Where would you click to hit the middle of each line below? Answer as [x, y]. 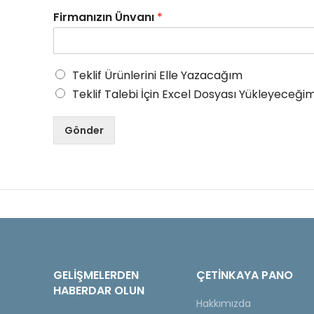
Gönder [84, 130]
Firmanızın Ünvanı [105, 17]
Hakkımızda [223, 303]
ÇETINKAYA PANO [244, 275]
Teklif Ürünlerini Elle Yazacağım [157, 75]
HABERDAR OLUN [99, 291]
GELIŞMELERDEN [96, 275]
